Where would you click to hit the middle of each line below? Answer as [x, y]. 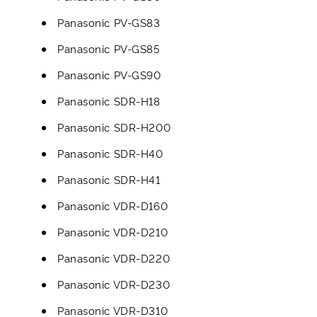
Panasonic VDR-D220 [114, 258]
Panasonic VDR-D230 [114, 284]
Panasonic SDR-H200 [114, 127]
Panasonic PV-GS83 [109, 22]
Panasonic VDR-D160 [113, 206]
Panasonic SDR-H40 [110, 153]
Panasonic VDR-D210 [113, 232]
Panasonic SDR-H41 [109, 179]
